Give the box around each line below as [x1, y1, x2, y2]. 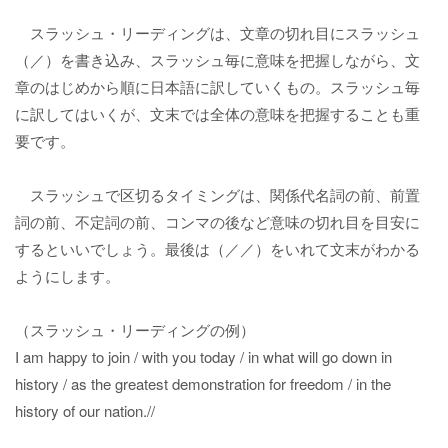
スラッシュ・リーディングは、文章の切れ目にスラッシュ [15, 22, 420, 43]
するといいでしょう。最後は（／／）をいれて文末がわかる [15, 238, 420, 259]
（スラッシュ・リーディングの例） [15, 319, 255, 340]
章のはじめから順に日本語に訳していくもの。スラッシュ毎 [15, 76, 420, 97]
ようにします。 [15, 265, 120, 286]
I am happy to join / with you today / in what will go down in [15, 346, 392, 367]
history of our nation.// [15, 400, 155, 421]
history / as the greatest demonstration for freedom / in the [15, 373, 391, 394]
